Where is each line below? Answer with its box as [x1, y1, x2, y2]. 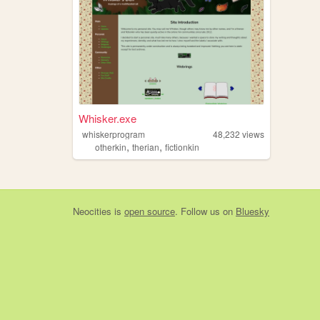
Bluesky [236, 204, 269, 218]
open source [124, 204, 175, 218]
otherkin [94, 140, 126, 153]
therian [131, 140, 159, 153]
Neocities [73, 204, 111, 218]
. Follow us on [175, 204, 236, 218]
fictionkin [164, 140, 199, 153]
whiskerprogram [82, 127, 146, 140]
